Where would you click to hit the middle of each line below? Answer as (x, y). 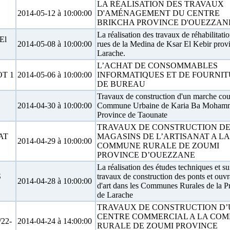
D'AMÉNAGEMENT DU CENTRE (158, 13)
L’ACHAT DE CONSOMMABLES (157, 65)
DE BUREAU (121, 84)
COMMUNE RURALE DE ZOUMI (158, 146)
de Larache (115, 195)
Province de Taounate (132, 115)
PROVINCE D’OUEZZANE (146, 155)
